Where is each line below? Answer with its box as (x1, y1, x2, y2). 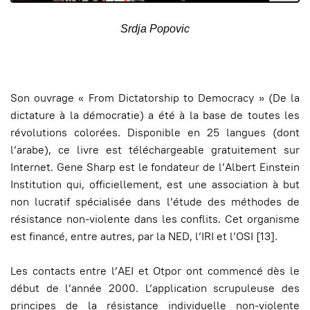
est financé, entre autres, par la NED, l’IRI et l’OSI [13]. (10, 229, 277, 244)
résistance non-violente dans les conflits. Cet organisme (10, 212, 300, 227)
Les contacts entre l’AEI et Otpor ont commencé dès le (10, 264, 300, 279)
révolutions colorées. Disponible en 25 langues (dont (10, 125, 300, 140)
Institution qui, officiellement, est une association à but (10, 177, 300, 192)
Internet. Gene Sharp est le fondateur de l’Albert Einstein (10, 160, 300, 175)
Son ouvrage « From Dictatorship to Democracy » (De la (10, 91, 300, 106)
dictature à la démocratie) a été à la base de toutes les (10, 108, 300, 123)
